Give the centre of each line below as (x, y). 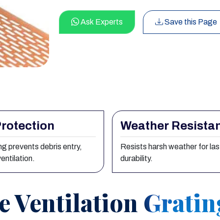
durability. (136, 159)
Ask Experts (101, 22)
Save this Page (190, 22)
